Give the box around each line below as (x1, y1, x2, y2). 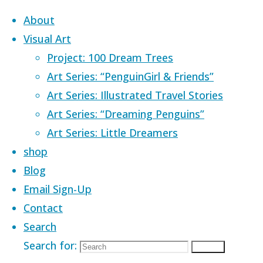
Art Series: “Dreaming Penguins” (47, 107, 204, 121)
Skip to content (5, 7, 80, 21)
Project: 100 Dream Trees (47, 50, 173, 65)
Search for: (23, 238, 77, 252)
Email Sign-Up (23, 182, 92, 196)
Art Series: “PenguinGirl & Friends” (47, 69, 214, 83)
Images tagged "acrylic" (116, 96, 235, 110)
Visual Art (23, 32, 71, 46)
